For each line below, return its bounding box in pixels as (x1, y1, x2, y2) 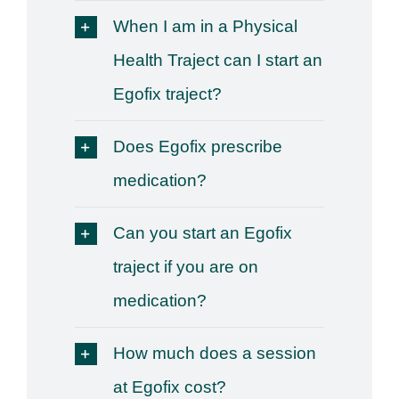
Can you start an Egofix (112, 223, 292, 242)
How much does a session (112, 343, 316, 362)
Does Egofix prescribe (112, 136, 282, 156)
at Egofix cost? (112, 377, 226, 396)
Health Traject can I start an (112, 50, 322, 69)
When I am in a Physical (112, 16, 297, 36)
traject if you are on (112, 256, 258, 276)
